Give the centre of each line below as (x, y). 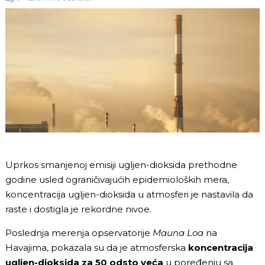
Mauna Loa (178, 232)
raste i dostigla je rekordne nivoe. (78, 209)
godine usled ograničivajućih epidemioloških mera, (117, 179)
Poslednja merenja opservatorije (79, 232)
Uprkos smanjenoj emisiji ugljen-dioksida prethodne (121, 164)
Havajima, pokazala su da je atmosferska (97, 247)
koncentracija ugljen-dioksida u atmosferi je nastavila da (129, 194)
